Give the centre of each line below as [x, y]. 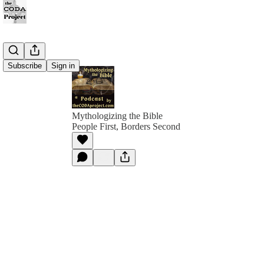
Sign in [63, 66]
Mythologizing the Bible [117, 116]
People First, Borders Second [126, 126]
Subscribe [25, 66]
